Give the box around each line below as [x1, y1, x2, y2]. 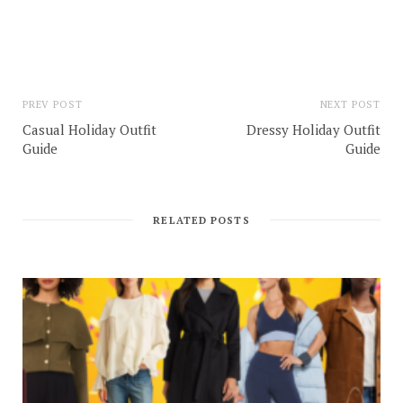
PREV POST [22, 97, 83, 111]
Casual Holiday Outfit [22, 120, 157, 139]
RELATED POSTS [153, 213, 250, 227]
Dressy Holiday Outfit [246, 120, 381, 139]
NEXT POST [319, 97, 381, 111]
